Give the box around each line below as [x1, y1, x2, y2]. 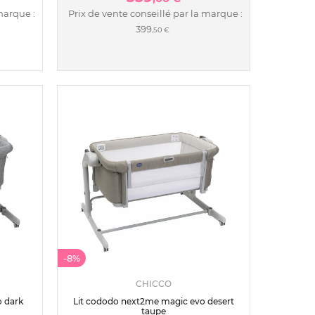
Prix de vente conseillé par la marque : [67, 7, 243, 19]
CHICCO [136, 278, 172, 289]
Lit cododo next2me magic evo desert [73, 295, 234, 307]
